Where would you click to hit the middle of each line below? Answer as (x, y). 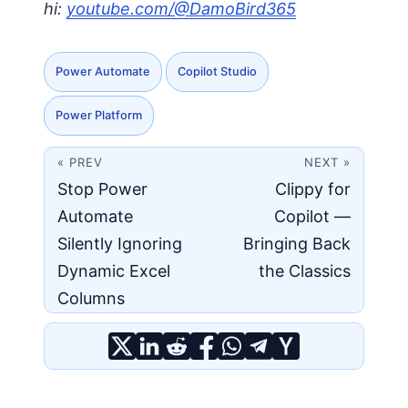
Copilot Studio (217, 72)
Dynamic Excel (114, 271)
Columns (91, 299)
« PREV (80, 163)
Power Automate (103, 72)
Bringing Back (297, 244)
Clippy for (313, 189)
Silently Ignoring (120, 244)
